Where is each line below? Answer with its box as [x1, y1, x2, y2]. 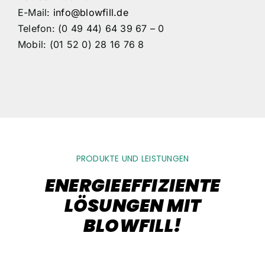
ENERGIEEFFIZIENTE [44, 173, 221, 199]
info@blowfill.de [53, 7, 128, 19]
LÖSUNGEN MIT [64, 193, 201, 219]
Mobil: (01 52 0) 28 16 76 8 [17, 38, 144, 51]
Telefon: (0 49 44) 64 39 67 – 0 [17, 22, 164, 35]
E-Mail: [17, 7, 53, 19]
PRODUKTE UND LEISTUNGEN [76, 153, 189, 165]
